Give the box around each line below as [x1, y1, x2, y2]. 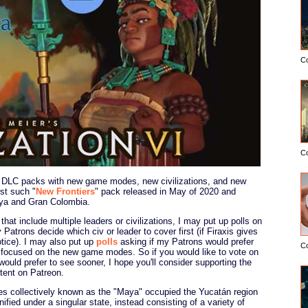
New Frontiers [36, 186, 95, 197]
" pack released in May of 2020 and [95, 186, 236, 197]
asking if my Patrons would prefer [118, 236, 254, 247]
